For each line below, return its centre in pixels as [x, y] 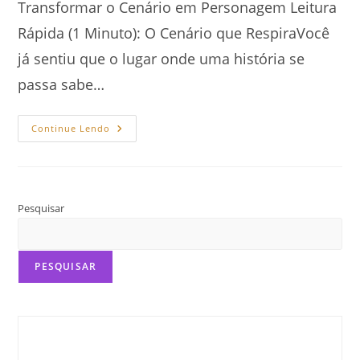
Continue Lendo [71, 128]
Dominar [136, 139]
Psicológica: [145, 173]
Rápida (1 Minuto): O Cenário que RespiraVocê [174, 33]
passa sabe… [61, 84]
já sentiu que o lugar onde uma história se [162, 58]
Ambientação [149, 162]
